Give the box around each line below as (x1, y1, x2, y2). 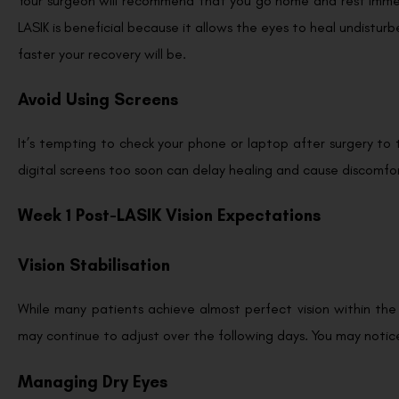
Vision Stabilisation (18, 255, 175, 276)
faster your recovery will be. (18, 45, 186, 62)
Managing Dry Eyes (18, 370, 172, 392)
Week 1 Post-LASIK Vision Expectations (18, 205, 321, 226)
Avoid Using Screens (18, 88, 183, 110)
